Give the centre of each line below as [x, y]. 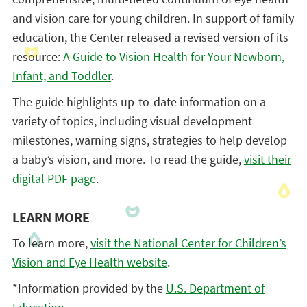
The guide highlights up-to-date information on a [139, 102]
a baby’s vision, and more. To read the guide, [128, 159]
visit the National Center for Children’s [188, 243]
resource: [37, 57]
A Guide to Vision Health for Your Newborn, [173, 57]
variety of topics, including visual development [132, 121]
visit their [267, 159]
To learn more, [51, 243]
